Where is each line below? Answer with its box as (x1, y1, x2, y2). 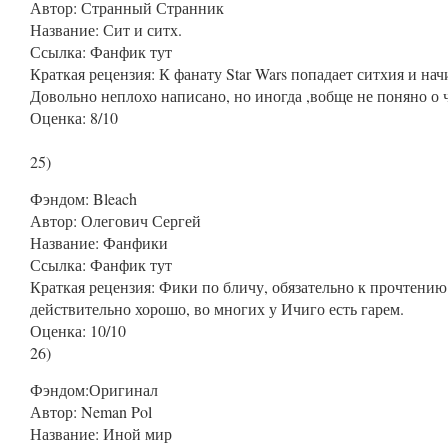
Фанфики (99, 232, 168, 253)
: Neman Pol (73, 401, 152, 422)
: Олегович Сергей (73, 210, 201, 231)
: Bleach (85, 188, 137, 209)
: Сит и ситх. (95, 19, 182, 40)
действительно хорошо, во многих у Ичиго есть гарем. (30, 298, 404, 319)
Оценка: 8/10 (30, 107, 118, 128)
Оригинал (89, 379, 158, 400)
